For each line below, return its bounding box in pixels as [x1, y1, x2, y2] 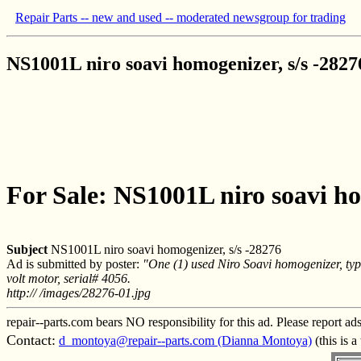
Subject [6, 242, 48, 256]
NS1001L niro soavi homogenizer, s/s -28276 [48, 242, 281, 256]
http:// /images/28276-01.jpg [6, 285, 151, 300]
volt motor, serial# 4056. [6, 271, 131, 285]
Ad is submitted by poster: [6, 256, 143, 271]
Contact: [6, 331, 56, 348]
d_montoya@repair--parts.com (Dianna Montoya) [59, 333, 312, 347]
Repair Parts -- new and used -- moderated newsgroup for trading [15, 10, 346, 24]
